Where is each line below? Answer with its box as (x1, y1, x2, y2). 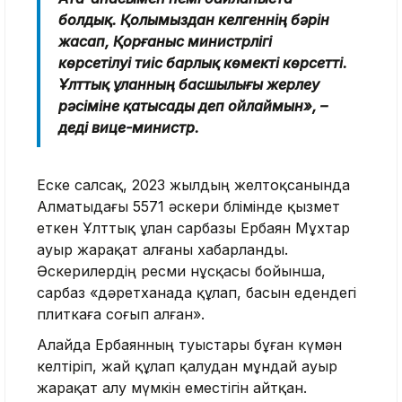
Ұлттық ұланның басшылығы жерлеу (58, 74, 319, 93)
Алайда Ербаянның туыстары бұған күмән (37, 335, 342, 354)
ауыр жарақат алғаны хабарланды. (37, 240, 288, 258)
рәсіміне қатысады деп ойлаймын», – (58, 96, 328, 115)
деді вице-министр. (58, 118, 199, 136)
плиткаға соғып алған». (37, 304, 205, 323)
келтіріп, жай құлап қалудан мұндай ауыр (37, 356, 337, 375)
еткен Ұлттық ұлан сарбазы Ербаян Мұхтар (37, 218, 350, 237)
